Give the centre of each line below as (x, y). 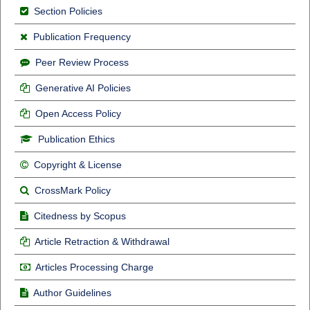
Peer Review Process (82, 63)
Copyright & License (77, 165)
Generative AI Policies (83, 88)
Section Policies (68, 11)
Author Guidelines (72, 293)
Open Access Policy (78, 114)
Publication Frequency (82, 37)
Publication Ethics (76, 139)
